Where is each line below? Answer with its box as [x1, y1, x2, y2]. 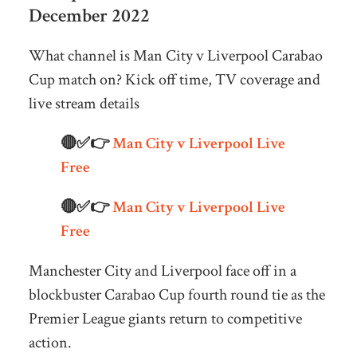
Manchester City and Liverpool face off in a [28, 260, 296, 281]
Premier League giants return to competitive [28, 308, 302, 329]
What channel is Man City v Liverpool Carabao [28, 45, 323, 66]
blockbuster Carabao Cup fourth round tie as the [28, 284, 325, 305]
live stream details [28, 92, 139, 114]
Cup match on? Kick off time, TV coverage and [28, 69, 320, 90]
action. [28, 331, 72, 353]
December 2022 [28, 2, 150, 28]
